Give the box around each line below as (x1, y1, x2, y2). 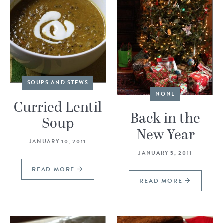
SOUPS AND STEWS (27, 78, 89, 87)
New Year (136, 124, 195, 146)
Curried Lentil (13, 97, 102, 118)
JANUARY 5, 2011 (138, 148, 192, 157)
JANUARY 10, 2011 (29, 137, 87, 146)
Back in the (130, 108, 201, 129)
